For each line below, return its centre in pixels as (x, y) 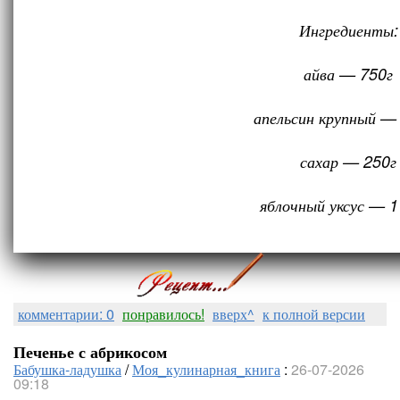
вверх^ (233, 314)
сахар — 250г (348, 161)
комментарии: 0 (66, 314)
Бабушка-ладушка (67, 369)
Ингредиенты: (348, 30)
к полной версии (314, 314)
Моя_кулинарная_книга (206, 369)
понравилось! (163, 314)
